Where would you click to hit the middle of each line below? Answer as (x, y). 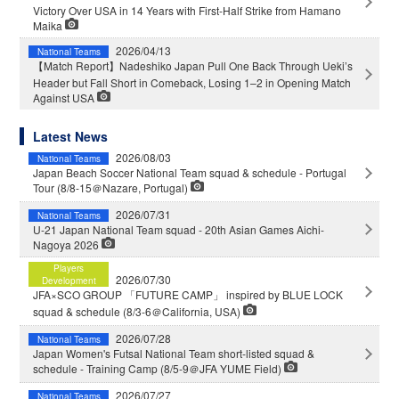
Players (69, 268)
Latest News (71, 136)
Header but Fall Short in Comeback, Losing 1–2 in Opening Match (192, 82)
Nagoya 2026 (68, 244)
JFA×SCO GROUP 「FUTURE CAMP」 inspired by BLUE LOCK (188, 294)
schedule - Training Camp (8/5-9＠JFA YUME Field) (159, 368)
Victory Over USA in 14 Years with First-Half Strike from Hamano (187, 10)
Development (69, 280)
